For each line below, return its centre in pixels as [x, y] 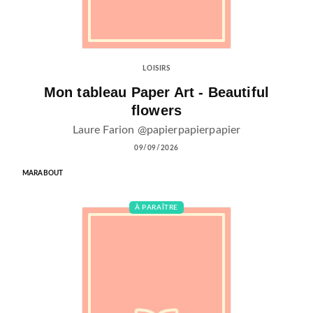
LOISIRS [156, 69]
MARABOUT [43, 173]
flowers [156, 111]
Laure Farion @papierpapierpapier [156, 130]
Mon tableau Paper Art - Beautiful [156, 93]
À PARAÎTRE [156, 207]
